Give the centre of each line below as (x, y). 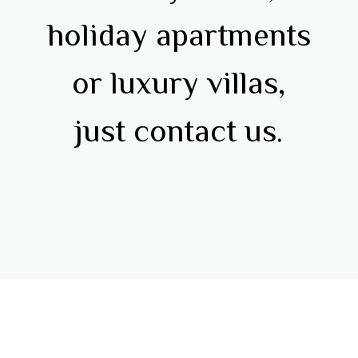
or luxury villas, (179, 83)
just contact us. (179, 131)
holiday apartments (179, 35)
